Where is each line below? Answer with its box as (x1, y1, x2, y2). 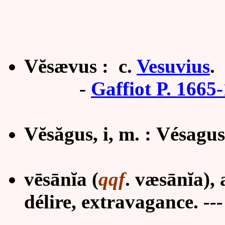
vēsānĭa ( (24, 168, 98, 190)
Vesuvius (137, 55, 210, 77)
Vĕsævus (24, 55, 97, 77)
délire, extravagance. (24, 191, 203, 212)
